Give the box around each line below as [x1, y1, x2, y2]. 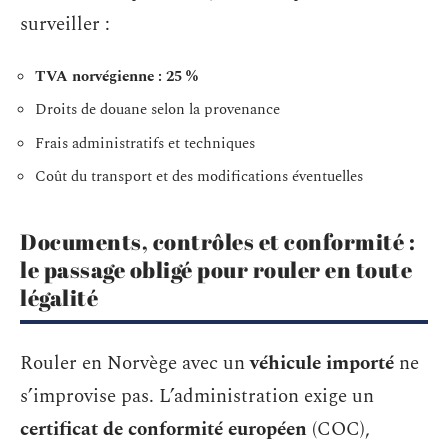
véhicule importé [250, 348, 394, 378]
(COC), [307, 414, 370, 444]
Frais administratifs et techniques [35, 131, 255, 155]
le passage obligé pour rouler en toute [20, 255, 412, 284]
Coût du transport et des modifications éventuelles [35, 165, 363, 188]
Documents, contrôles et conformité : [20, 227, 415, 256]
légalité [20, 283, 98, 312]
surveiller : [20, 10, 110, 39]
